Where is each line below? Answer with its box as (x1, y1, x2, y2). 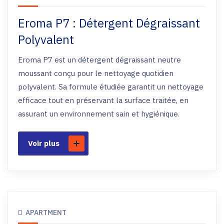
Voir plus (28, 138, 59, 148)
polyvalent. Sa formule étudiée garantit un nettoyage (18, 82, 203, 91)
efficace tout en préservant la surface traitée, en (18, 95, 188, 105)
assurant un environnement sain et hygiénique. (18, 109, 179, 118)
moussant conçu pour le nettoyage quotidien (18, 68, 173, 78)
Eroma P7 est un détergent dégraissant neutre (18, 55, 181, 64)
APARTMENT (25, 208, 66, 217)
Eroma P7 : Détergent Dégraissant (18, 15, 200, 31)
